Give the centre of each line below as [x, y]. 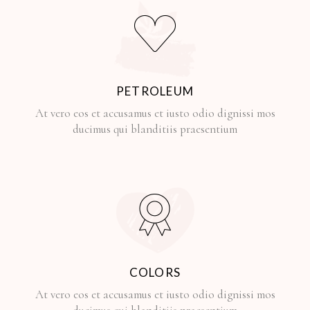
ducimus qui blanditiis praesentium [155, 129]
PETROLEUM [155, 91]
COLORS [155, 272]
